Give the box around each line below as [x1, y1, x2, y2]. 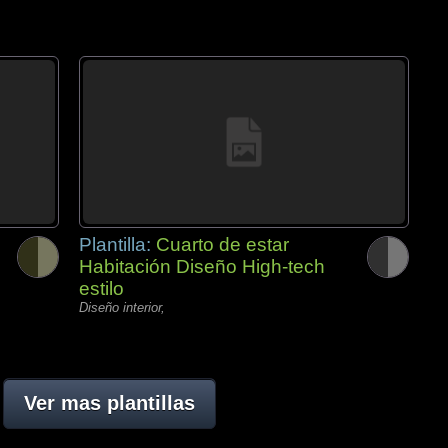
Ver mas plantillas [23, 392, 195, 414]
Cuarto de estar [156, 234, 289, 255]
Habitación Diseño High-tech [79, 256, 325, 277]
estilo [79, 278, 124, 299]
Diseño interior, [79, 300, 165, 315]
